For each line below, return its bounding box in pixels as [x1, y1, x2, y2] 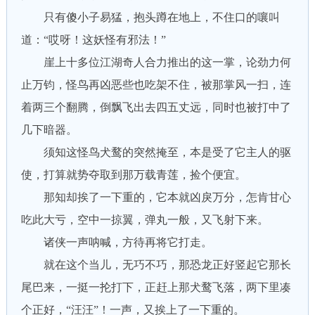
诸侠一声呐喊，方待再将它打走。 [20, 236, 212, 248]
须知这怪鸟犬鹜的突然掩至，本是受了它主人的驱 [20, 146, 291, 158]
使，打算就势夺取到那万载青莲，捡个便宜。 [20, 169, 246, 181]
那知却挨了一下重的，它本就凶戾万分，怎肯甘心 [20, 191, 291, 203]
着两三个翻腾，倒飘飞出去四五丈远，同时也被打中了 [20, 101, 291, 113]
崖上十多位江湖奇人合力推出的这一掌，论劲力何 [20, 56, 291, 68]
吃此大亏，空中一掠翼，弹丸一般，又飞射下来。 [20, 214, 269, 226]
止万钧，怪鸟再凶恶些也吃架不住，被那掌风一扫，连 [20, 79, 291, 91]
